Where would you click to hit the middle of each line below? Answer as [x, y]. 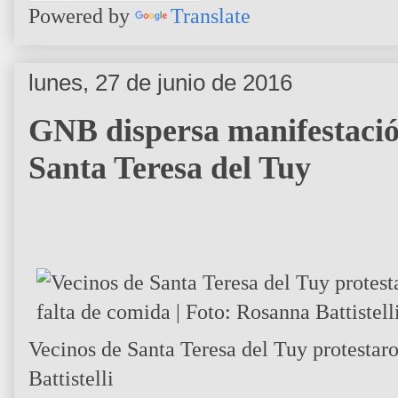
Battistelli [71, 379]
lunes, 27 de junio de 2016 [160, 82]
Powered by [82, 16]
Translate [211, 16]
